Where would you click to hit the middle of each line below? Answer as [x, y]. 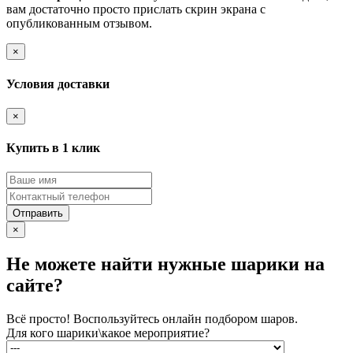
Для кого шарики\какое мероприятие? [108, 333]
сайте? [35, 286]
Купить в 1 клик [53, 148]
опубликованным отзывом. [79, 24]
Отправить [38, 214]
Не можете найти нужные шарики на [165, 264]
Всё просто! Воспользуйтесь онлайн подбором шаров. [152, 319]
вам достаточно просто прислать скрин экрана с [136, 9]
